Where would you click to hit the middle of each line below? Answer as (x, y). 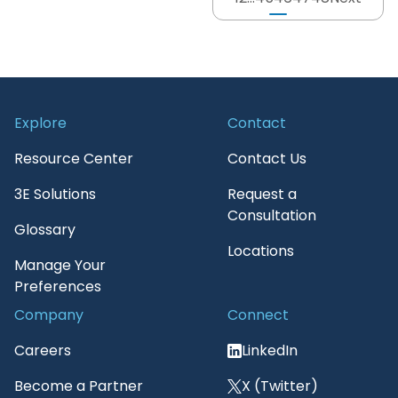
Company (49, 315)
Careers (43, 350)
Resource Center (74, 159)
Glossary (45, 230)
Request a (262, 194)
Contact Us (267, 159)
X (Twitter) (280, 386)
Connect (258, 315)
